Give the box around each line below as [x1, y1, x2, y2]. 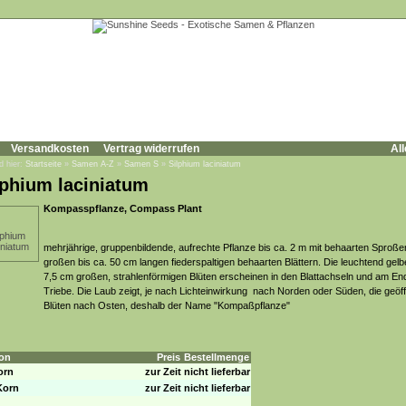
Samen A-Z [72, 159, 114, 169]
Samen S [124, 159, 159, 169]
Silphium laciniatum [169, 159, 241, 169]
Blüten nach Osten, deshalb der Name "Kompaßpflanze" [43, 300, 290, 311]
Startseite [25, 159, 62, 169]
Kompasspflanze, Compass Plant [43, 203, 202, 214]
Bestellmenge [184, 352, 249, 362]
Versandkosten [11, 142, 89, 155]
